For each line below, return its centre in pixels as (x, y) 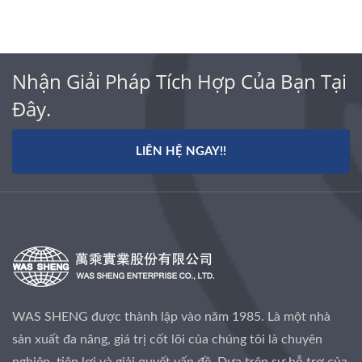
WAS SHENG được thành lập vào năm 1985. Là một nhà (171, 316)
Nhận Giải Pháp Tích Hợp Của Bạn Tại (179, 81)
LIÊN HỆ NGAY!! (181, 151)
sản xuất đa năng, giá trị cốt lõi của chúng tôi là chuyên (167, 339)
